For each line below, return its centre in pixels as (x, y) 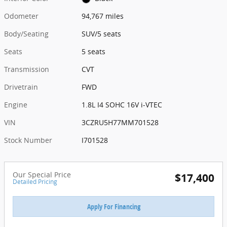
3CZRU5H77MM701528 (120, 122)
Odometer (21, 16)
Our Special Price (42, 174)
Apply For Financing (113, 206)
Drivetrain (21, 87)
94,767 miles (103, 16)
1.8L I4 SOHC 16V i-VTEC (122, 104)
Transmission (27, 69)
